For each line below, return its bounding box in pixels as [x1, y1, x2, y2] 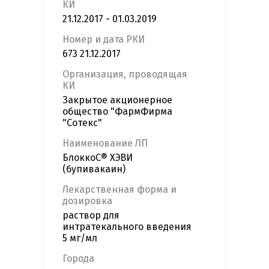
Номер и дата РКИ [62, 34, 145, 46]
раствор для [62, 210, 119, 222]
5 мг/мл [62, 232, 97, 244]
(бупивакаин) [62, 163, 125, 175]
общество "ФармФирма [62, 106, 172, 118]
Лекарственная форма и [62, 184, 177, 196]
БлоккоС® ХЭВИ [62, 152, 133, 164]
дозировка [62, 195, 112, 207]
